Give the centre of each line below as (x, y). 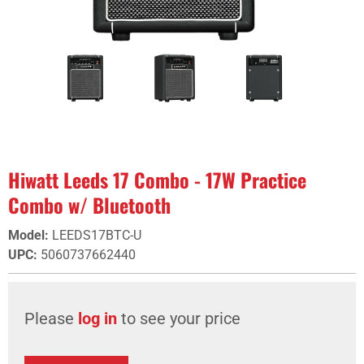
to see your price (179, 318)
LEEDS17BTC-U (97, 235)
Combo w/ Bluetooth (89, 205)
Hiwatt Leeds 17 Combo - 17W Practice (157, 180)
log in (97, 318)
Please (51, 318)
